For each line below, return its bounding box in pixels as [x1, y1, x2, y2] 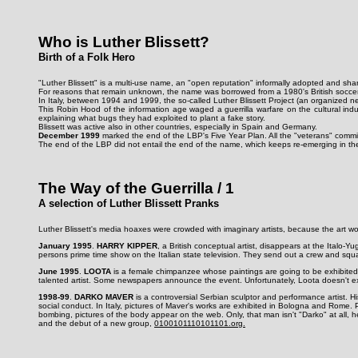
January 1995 [38, 241, 92, 250]
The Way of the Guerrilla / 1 [38, 180, 234, 197]
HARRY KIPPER [97, 241, 157, 250]
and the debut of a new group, [38, 318, 154, 328]
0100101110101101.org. [154, 318, 245, 328]
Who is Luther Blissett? [38, 33, 209, 50]
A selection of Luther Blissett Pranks [38, 197, 219, 210]
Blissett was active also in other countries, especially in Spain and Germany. [38, 121, 317, 131]
